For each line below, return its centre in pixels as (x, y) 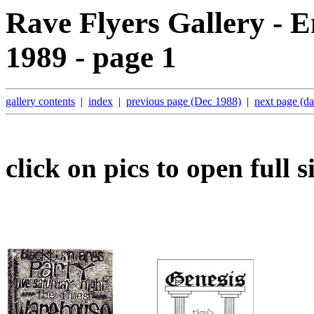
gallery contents (40, 101)
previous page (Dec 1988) (184, 101)
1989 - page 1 (91, 57)
